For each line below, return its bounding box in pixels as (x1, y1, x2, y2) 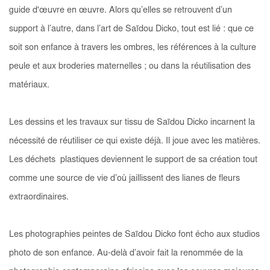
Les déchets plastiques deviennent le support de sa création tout (9, 155, 257, 165)
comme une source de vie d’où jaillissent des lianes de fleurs (9, 174, 240, 183)
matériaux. (9, 80, 52, 90)
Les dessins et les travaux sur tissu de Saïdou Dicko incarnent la (9, 118, 255, 127)
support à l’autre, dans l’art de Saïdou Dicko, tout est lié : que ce (9, 24, 254, 34)
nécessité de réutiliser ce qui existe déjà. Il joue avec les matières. (9, 136, 260, 146)
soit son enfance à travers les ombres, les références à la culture (9, 43, 256, 52)
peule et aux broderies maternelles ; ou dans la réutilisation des (9, 61, 251, 71)
